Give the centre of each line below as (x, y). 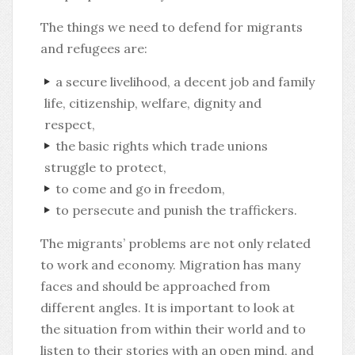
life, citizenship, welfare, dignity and (153, 103)
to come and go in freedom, (140, 189)
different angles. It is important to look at (168, 307)
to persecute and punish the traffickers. (176, 210)
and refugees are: (94, 48)
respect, (70, 124)
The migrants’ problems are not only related (176, 243)
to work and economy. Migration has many (170, 265)
